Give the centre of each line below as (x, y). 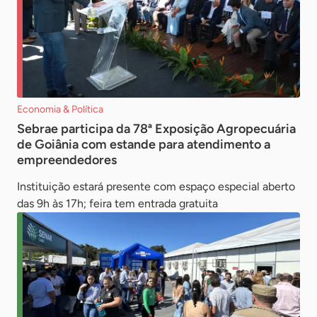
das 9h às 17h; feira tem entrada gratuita (117, 203)
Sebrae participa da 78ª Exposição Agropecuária (156, 128)
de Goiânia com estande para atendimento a (144, 144)
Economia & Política (60, 109)
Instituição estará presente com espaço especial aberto (156, 186)
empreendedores (67, 160)
